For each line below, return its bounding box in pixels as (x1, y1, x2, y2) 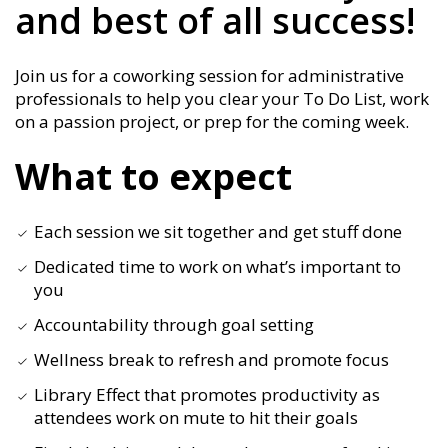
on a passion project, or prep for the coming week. (15, 110, 409, 134)
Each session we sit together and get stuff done (34, 220, 402, 244)
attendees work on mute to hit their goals (34, 406, 358, 430)
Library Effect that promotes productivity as (34, 383, 380, 407)
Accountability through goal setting (34, 313, 314, 337)
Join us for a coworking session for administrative (15, 64, 404, 88)
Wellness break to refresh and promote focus (34, 348, 389, 372)
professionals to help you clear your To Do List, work (15, 87, 429, 111)
